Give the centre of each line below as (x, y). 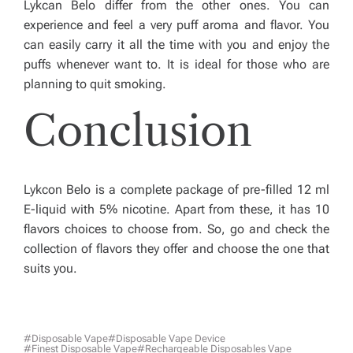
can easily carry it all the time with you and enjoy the (176, 45)
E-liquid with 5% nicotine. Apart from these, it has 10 (176, 209)
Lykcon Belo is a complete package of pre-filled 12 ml (176, 190)
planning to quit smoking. (95, 84)
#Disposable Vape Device (167, 338)
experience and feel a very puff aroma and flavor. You (176, 25)
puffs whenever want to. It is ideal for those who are (176, 64)
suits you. (50, 268)
